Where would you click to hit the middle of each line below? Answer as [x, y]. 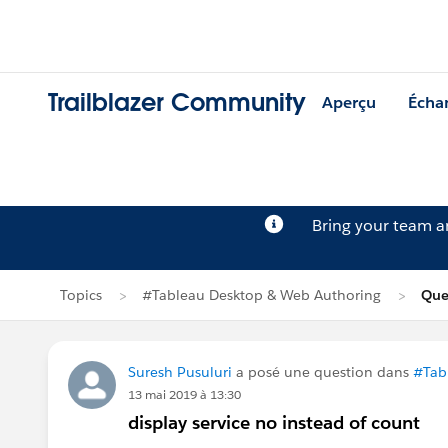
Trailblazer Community [177, 103]
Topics [81, 295]
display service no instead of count [274, 422]
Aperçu [349, 103]
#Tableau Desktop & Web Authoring [261, 295]
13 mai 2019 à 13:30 [184, 394]
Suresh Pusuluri [180, 372]
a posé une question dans [322, 372]
